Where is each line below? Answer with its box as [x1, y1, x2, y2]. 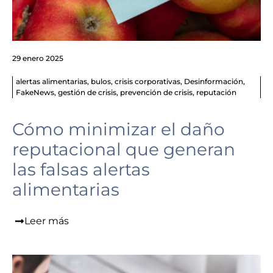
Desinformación [184, 77, 243, 87]
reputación [196, 88, 236, 97]
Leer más [24, 215, 69, 227]
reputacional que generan [12, 139, 235, 160]
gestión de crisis [58, 88, 116, 97]
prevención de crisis [120, 88, 193, 97]
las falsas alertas [12, 159, 150, 180]
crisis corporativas [115, 77, 180, 87]
